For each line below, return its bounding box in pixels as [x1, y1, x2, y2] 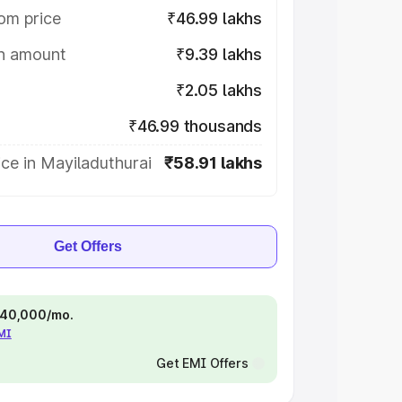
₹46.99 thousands [127, 117, 262, 135]
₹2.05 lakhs [175, 81, 262, 100]
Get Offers [54, 239, 122, 254]
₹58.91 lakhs [164, 153, 262, 172]
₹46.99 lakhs [167, 9, 262, 28]
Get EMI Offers [155, 355, 249, 371]
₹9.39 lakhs [175, 45, 262, 64]
